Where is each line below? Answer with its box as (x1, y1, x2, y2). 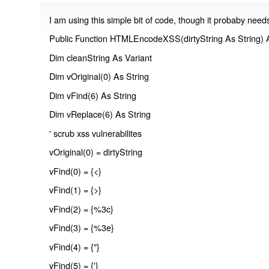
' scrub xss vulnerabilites (49, 126, 142, 139)
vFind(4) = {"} (49, 240, 100, 253)
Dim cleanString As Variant (49, 50, 153, 64)
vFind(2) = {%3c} (49, 202, 114, 215)
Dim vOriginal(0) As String (49, 70, 150, 83)
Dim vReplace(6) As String (49, 107, 151, 121)
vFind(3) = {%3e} (49, 221, 115, 234)
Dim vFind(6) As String (49, 88, 137, 101)
